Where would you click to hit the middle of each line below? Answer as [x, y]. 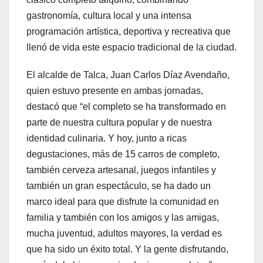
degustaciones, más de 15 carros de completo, [123, 154]
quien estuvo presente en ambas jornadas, [115, 90]
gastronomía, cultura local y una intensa [109, 15]
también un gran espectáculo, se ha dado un [119, 186]
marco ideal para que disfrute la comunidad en [123, 201]
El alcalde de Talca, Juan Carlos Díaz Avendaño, [128, 75]
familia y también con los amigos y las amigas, [123, 217]
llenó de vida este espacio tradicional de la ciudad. [131, 47]
